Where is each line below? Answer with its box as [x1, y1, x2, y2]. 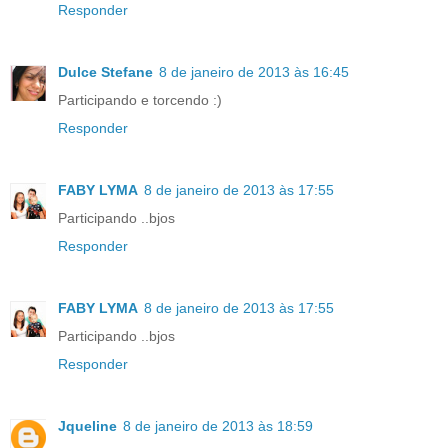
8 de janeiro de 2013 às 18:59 [123, 417, 313, 434]
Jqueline [58, 417, 117, 434]
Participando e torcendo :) [58, 91, 222, 108]
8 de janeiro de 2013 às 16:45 [159, 63, 349, 80]
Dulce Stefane [58, 63, 153, 80]
